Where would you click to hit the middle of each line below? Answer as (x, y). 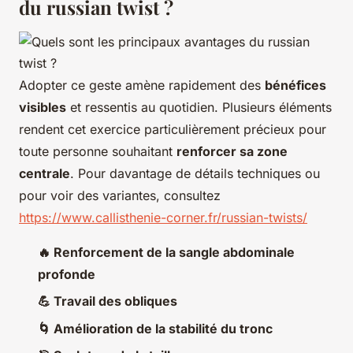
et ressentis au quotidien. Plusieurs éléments (199, 107)
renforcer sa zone (232, 151)
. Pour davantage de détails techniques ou (195, 173)
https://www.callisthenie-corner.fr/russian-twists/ (163, 217)
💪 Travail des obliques (108, 301)
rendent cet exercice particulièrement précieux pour (173, 129)
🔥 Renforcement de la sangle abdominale (166, 252)
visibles (43, 107)
